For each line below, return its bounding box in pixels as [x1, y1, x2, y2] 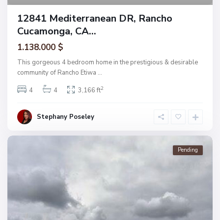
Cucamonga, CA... [17, 25, 96, 38]
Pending [178, 146, 198, 154]
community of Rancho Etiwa [17, 68, 98, 78]
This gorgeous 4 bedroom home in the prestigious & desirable [17, 58, 198, 67]
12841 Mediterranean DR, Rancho [17, 12, 172, 26]
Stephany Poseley [37, 112, 94, 122]
